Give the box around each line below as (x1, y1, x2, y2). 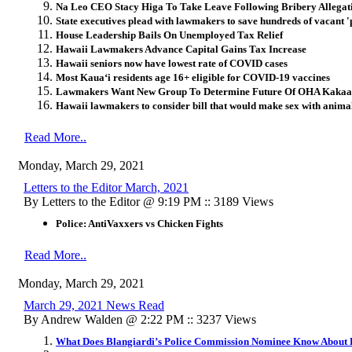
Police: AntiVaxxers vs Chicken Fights (56, 217, 223, 229)
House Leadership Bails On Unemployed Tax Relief (56, 28, 283, 41)
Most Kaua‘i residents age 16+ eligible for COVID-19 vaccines (56, 71, 330, 83)
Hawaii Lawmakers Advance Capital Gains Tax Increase (56, 42, 306, 55)
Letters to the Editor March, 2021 (24, 180, 189, 194)
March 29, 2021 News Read (24, 298, 164, 312)
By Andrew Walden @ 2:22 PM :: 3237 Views (24, 312, 256, 326)
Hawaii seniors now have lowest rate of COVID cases (56, 57, 288, 69)
